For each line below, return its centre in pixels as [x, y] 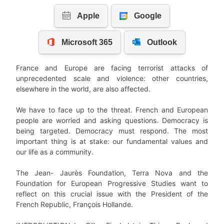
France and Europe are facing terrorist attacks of [112, 68]
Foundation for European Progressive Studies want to [112, 183]
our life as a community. [55, 152]
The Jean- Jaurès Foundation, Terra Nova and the [112, 173]
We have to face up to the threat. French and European [112, 110]
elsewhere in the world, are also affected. [83, 89]
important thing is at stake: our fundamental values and [112, 141]
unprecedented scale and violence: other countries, [112, 78]
